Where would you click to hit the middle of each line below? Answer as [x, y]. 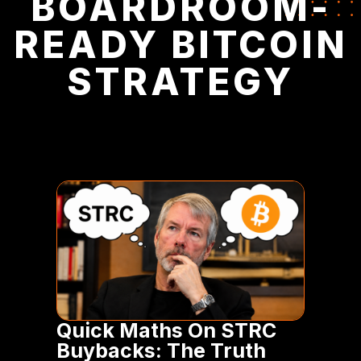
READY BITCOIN [180, 44]
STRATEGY [180, 81]
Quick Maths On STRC [166, 330]
